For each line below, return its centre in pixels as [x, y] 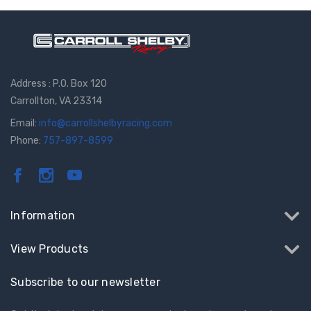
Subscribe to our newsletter [85, 282]
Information [43, 215]
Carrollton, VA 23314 [56, 101]
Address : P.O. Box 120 [59, 83]
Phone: [27, 140]
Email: [25, 123]
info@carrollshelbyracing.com [106, 123]
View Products [50, 249]
